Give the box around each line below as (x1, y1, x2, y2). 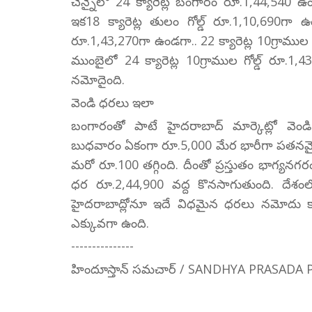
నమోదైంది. (71, 70, 125, 88)
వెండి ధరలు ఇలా (71, 93, 154, 111)
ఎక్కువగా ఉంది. (71, 214, 149, 231)
